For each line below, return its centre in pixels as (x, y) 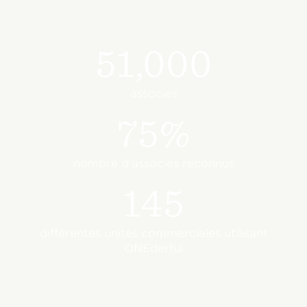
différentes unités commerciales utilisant (153, 233)
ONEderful (153, 248)
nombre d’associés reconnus (153, 163)
